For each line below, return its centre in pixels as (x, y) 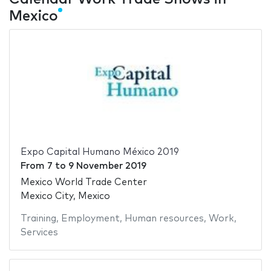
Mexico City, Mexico (65, 196)
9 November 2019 (107, 166)
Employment (90, 218)
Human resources (164, 218)
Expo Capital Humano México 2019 (100, 152)
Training (38, 218)
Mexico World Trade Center (83, 182)
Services (39, 232)
